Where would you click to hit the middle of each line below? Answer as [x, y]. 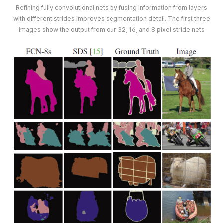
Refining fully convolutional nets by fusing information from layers [111, 7]
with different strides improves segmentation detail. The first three [111, 18]
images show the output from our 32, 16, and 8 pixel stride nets [111, 29]
